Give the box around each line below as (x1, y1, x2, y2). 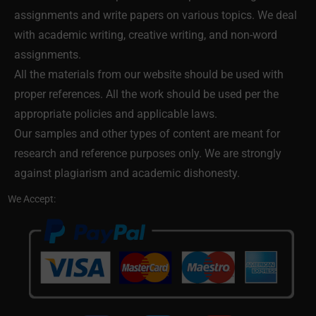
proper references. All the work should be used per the (14, 87, 279, 102)
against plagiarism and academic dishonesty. (14, 166, 240, 181)
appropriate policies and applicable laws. (14, 107, 217, 121)
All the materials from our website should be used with (14, 68, 284, 82)
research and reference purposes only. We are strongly (14, 147, 281, 161)
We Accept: (8, 193, 58, 205)
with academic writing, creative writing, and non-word (14, 28, 277, 42)
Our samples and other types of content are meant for (14, 127, 280, 141)
